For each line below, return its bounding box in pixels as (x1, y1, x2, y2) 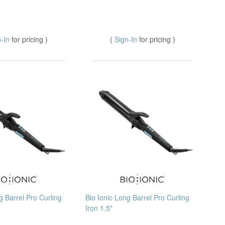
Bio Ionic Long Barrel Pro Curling (85, 192, 189, 203)
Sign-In (115, 34, 139, 45)
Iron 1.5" (85, 203, 113, 213)
